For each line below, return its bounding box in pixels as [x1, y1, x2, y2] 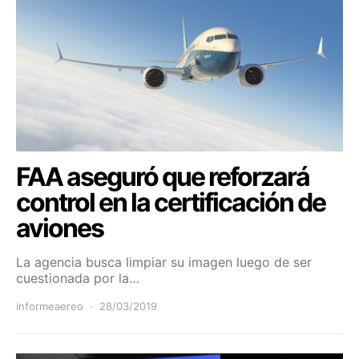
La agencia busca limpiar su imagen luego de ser [16, 253, 312, 270]
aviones [16, 212, 103, 244]
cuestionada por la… [16, 269, 139, 286]
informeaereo [16, 299, 83, 313]
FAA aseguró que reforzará [16, 160, 309, 192]
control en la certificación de [16, 186, 325, 218]
